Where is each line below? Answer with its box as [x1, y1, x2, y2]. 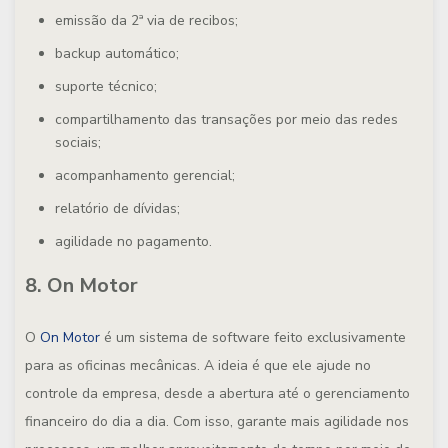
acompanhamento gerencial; [55, 166, 235, 185]
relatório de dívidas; [55, 199, 180, 218]
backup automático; [55, 44, 179, 63]
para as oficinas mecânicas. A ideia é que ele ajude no [25, 356, 371, 375]
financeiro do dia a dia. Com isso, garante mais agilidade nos [25, 412, 409, 431]
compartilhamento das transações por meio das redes [55, 110, 398, 129]
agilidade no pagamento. [55, 232, 212, 251]
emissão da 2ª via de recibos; [55, 11, 238, 30]
